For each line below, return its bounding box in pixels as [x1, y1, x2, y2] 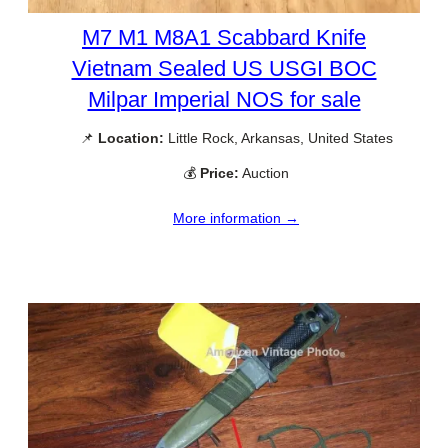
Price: [200, 165, 239, 182]
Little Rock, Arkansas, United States [163, 130, 393, 147]
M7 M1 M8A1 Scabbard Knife [82, 25, 366, 51]
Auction [239, 165, 289, 182]
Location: [97, 130, 164, 147]
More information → [173, 209, 299, 226]
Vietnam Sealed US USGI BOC [71, 56, 377, 82]
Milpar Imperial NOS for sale [87, 87, 361, 113]
